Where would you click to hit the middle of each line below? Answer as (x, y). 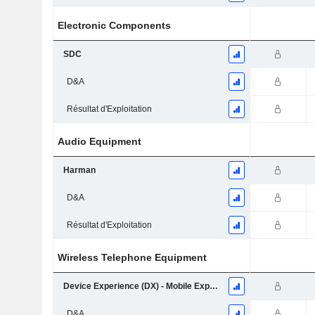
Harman (79, 171)
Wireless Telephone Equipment (133, 258)
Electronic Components (115, 26)
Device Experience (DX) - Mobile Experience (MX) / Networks (213, 287)
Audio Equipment (100, 142)
